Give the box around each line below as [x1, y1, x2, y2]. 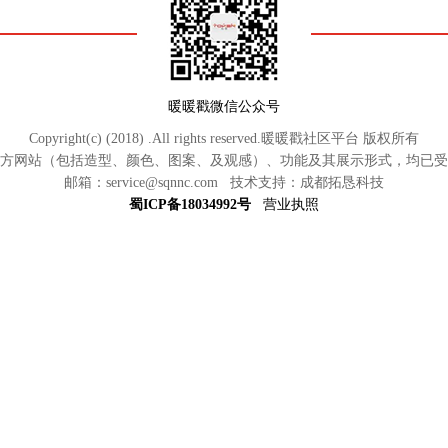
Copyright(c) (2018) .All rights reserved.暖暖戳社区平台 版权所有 [29, 131, 419, 146]
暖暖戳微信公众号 [168, 99, 280, 114]
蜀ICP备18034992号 [129, 197, 251, 212]
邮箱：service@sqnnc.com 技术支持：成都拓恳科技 [64, 175, 384, 190]
